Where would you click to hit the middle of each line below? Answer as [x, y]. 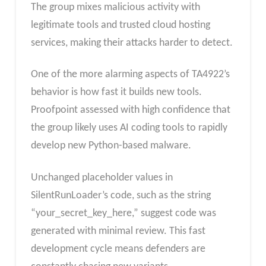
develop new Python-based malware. [111, 146]
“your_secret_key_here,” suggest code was [123, 213]
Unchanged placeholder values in [102, 178]
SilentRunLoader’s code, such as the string [121, 196]
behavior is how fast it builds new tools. [116, 93]
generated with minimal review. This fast [118, 231]
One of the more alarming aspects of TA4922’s [130, 75]
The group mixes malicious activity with [115, 7]
